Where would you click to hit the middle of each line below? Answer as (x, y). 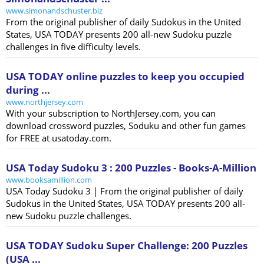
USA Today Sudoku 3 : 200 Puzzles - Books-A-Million (131, 168)
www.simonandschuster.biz (54, 11)
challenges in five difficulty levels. (73, 47)
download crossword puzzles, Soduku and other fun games (126, 126)
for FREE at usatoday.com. (59, 138)
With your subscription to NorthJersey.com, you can (111, 113)
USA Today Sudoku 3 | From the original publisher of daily (125, 191)
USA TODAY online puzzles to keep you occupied (125, 77)
